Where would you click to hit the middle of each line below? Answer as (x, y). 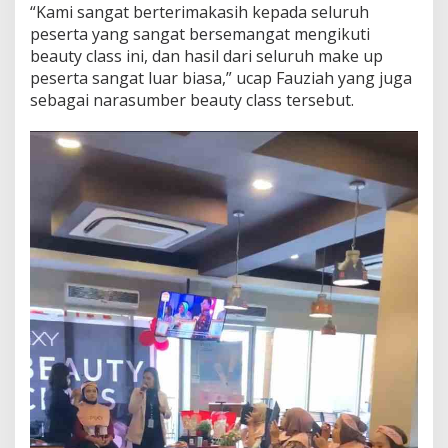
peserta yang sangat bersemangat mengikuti (200, 34)
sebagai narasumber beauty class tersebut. (192, 100)
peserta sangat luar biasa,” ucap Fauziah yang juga (221, 78)
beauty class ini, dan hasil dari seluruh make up (206, 56)
